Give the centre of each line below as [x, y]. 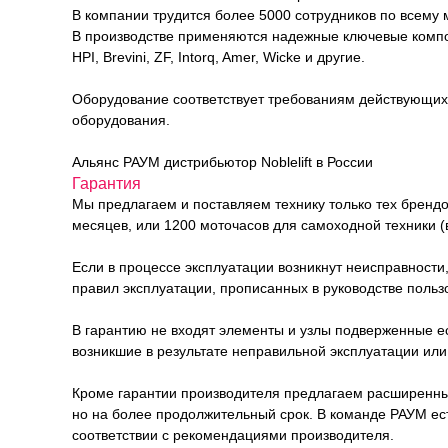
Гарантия [106, 183]
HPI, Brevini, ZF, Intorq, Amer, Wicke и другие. [218, 57]
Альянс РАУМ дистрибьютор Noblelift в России [222, 162]
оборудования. [121, 120]
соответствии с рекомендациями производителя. [233, 435]
